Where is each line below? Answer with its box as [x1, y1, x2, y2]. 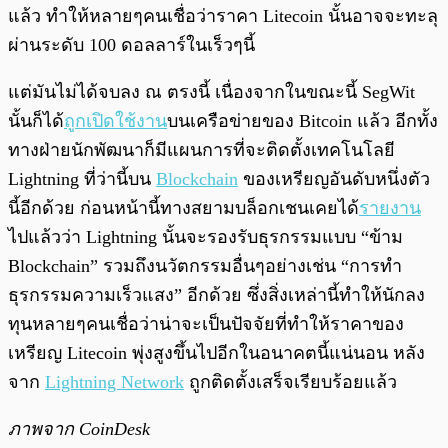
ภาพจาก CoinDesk [8, 419, 150, 440]
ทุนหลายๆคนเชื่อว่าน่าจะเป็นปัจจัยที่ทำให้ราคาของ [8, 314, 404, 335]
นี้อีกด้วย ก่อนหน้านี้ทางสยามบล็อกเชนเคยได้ [8, 198, 359, 219]
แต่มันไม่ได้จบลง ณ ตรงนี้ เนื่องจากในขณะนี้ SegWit [8, 82, 415, 103]
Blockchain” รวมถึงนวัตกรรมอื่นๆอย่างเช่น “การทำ [8, 256, 402, 277]
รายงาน [359, 198, 421, 219]
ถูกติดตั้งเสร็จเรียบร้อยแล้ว [184, 372, 397, 393]
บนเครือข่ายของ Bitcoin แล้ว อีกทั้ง [167, 111, 438, 132]
